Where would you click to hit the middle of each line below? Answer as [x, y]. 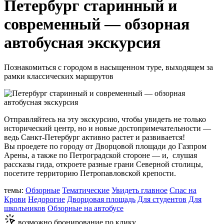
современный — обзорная [97, 24]
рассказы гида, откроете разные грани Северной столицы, [103, 164]
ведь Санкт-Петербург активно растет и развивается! [94, 137]
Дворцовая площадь [101, 199]
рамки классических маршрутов [59, 76]
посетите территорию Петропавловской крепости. [90, 173]
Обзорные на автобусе [85, 208]
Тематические [86, 190]
